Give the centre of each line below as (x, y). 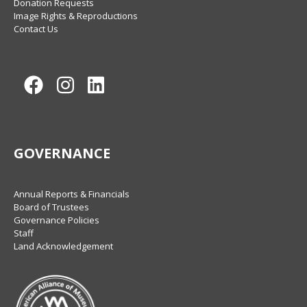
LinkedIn (122, 83)
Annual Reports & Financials (72, 194)
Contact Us (36, 29)
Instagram (96, 83)
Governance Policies (57, 220)
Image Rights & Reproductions (76, 16)
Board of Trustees (51, 207)
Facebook (64, 83)
